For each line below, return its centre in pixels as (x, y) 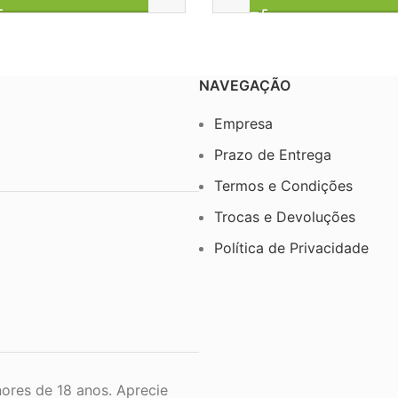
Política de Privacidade (291, 247)
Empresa (243, 123)
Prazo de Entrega (273, 154)
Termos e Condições (283, 185)
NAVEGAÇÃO (245, 85)
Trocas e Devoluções (285, 216)
